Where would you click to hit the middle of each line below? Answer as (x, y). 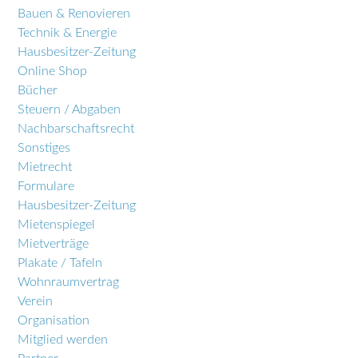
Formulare (46, 186)
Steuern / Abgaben (70, 109)
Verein (36, 301)
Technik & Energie (68, 32)
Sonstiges (44, 147)
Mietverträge (54, 243)
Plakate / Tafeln (60, 263)
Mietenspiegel (57, 224)
